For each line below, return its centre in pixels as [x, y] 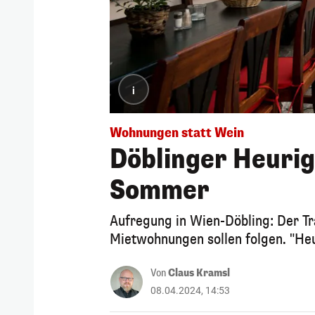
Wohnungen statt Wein [177, 133]
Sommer [160, 190]
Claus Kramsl [199, 273]
